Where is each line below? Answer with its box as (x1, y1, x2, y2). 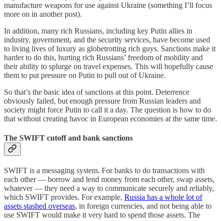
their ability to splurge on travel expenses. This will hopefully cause (4, 62, 213, 71)
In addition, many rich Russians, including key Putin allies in (4, 26, 192, 35)
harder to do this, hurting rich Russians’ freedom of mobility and (4, 53, 203, 62)
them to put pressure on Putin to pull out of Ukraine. (4, 71, 166, 79)
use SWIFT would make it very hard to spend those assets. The (4, 211, 200, 220)
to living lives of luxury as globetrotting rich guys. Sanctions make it (4, 44, 216, 53)
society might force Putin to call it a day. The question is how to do (4, 105, 211, 114)
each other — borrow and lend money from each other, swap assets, (4, 175, 215, 184)
